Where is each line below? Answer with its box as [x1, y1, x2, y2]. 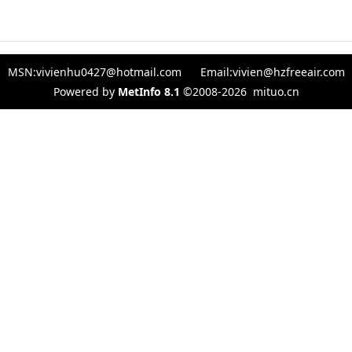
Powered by [53, 84, 118, 99]
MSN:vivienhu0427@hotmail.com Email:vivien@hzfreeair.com [7, 64, 345, 79]
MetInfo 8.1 [117, 84, 180, 99]
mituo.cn [252, 84, 299, 99]
